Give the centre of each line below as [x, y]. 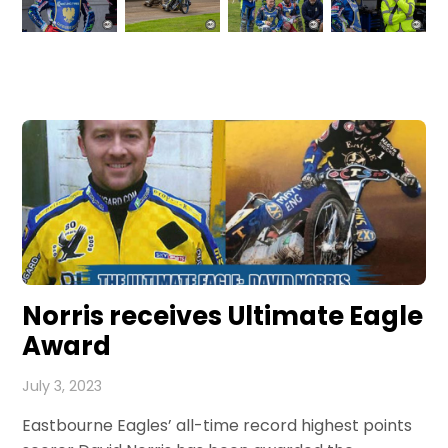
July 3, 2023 [62, 386]
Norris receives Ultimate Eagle [223, 316]
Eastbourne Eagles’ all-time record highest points [217, 426]
